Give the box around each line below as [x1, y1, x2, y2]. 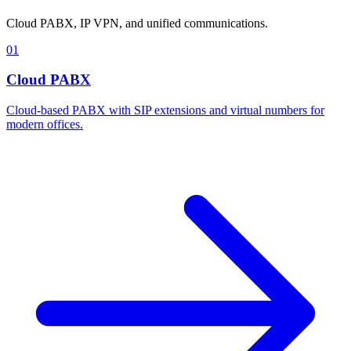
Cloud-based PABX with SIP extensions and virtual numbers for [6, 103, 324, 118]
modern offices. [6, 118, 83, 132]
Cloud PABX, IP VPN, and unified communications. [6, 16, 268, 30]
